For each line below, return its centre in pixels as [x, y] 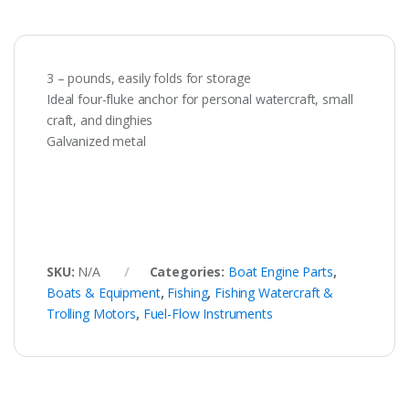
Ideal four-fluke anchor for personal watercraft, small [200, 100]
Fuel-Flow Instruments [208, 314]
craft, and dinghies [100, 121]
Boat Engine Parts [280, 272]
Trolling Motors [91, 314]
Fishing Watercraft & [274, 293]
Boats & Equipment [104, 293]
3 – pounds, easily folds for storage [149, 79]
